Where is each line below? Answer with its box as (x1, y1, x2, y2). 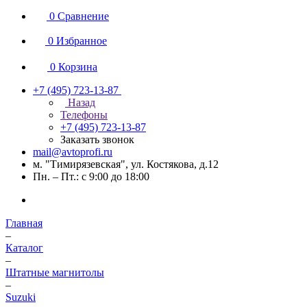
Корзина (58, 61, 97, 73)
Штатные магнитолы (5, 267, 104, 278)
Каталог (5, 242, 43, 254)
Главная (5, 217, 42, 229)
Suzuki (5, 291, 36, 303)
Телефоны (60, 109, 108, 121)
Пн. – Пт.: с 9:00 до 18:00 (33, 171, 149, 182)
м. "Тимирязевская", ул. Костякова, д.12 (33, 158, 219, 170)
